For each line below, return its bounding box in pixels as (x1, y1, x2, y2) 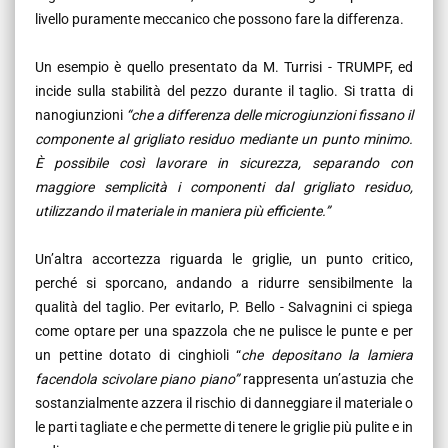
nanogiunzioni (35, 106, 126, 123)
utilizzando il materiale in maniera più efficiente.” (35, 202, 330, 219)
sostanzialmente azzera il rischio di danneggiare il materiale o (35, 394, 413, 411)
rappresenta (242, 370, 319, 387)
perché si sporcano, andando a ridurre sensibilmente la (35, 274, 413, 291)
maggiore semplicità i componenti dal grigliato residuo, (35, 178, 413, 195)
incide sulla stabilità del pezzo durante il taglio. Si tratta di (35, 82, 413, 99)
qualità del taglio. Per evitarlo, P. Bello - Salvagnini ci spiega (35, 298, 413, 315)
